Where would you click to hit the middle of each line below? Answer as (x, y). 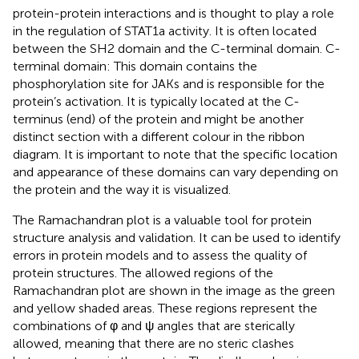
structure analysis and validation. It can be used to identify (177, 237)
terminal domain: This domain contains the (135, 66)
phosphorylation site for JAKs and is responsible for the (169, 83)
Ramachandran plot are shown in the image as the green (174, 290)
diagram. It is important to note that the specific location (175, 154)
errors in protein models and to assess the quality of (160, 255)
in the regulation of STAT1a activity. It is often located (165, 30)
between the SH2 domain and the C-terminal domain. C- (177, 48)
